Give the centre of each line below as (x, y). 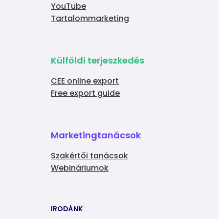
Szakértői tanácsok (89, 156)
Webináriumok (79, 168)
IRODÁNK (66, 209)
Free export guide (85, 93)
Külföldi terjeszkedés (97, 61)
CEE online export (85, 81)
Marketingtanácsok (96, 135)
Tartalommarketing (90, 19)
